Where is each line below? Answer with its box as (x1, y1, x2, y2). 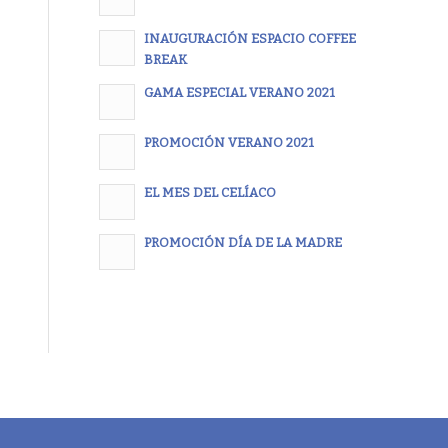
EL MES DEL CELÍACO (143, 185, 276, 201)
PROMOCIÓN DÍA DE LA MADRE (143, 235, 342, 251)
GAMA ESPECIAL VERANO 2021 (143, 85, 335, 101)
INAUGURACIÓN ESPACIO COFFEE (143, 31, 356, 47)
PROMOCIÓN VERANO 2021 (143, 135, 314, 151)
